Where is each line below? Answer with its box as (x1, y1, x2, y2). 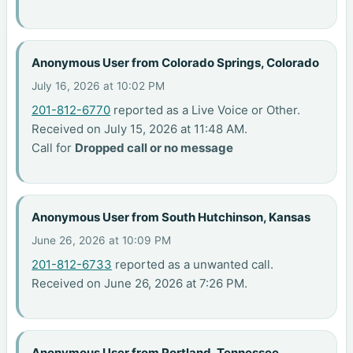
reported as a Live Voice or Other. (110, 102, 301, 118)
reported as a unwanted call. (112, 257, 274, 273)
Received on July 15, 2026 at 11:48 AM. (32, 121, 248, 137)
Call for (32, 140, 76, 156)
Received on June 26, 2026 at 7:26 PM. (32, 276, 248, 292)
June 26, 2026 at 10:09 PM (32, 234, 172, 247)
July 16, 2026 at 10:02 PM (32, 80, 165, 93)
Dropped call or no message (75, 140, 234, 156)
